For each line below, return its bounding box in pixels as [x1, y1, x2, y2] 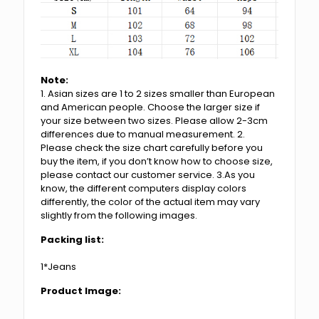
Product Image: [41, 283, 122, 298]
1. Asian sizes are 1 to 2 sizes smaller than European [41, 86, 276, 100]
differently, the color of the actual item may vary [41, 194, 261, 209]
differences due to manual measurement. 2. [41, 127, 246, 141]
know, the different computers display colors [41, 181, 247, 195]
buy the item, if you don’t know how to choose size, [41, 154, 273, 168]
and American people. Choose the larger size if [41, 100, 261, 114]
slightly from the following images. [41, 208, 198, 222]
